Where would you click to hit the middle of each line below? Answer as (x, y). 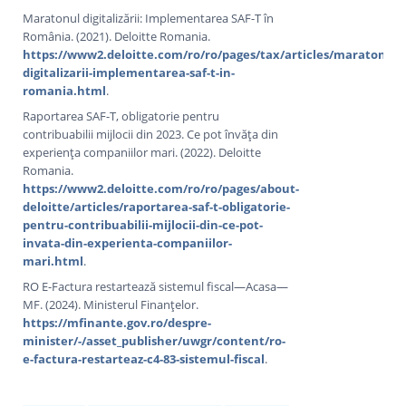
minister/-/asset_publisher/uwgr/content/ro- (155, 340)
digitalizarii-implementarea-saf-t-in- (129, 72)
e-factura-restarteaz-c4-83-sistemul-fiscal (144, 358)
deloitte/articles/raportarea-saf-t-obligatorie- (157, 206)
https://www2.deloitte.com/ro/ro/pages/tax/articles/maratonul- (213, 54)
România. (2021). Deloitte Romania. (117, 36)
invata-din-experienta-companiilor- (128, 242)
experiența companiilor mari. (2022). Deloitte (142, 152)
